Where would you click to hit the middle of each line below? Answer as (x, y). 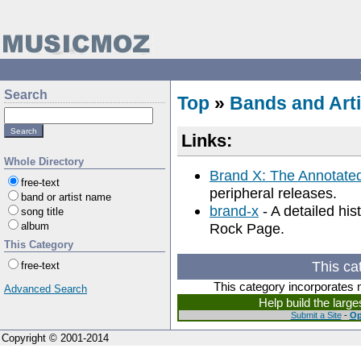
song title (42, 212)
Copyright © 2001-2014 (55, 338)
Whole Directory (44, 162)
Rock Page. (247, 228)
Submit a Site (316, 315)
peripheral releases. (273, 193)
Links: (207, 141)
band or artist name (66, 197)
